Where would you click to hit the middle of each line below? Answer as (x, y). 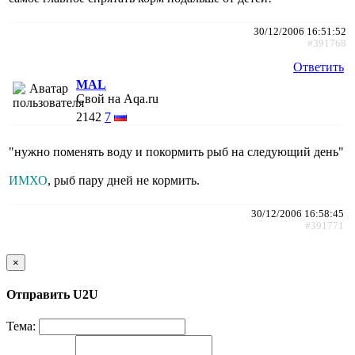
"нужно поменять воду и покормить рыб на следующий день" (176, 151)
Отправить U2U (52, 295)
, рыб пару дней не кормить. (124, 180)
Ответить (319, 67)
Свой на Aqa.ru (117, 98)
